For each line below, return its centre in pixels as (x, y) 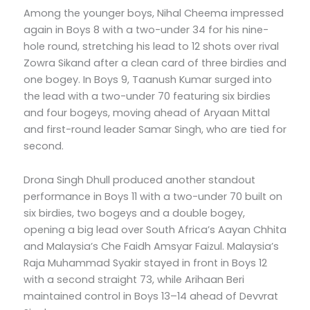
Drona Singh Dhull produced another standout (139, 180)
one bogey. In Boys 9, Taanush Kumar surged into (148, 79)
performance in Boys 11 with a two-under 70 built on (153, 197)
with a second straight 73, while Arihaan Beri (134, 280)
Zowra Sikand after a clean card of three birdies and (155, 63)
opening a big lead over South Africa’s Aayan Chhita (155, 230)
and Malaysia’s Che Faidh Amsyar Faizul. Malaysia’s (151, 247)
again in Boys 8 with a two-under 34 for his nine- (146, 29)
